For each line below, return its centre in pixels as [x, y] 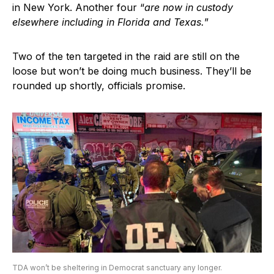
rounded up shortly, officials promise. [99, 85]
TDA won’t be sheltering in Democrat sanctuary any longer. [117, 268]
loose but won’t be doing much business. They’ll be [132, 71]
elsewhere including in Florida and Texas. [108, 22]
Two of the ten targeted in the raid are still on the [126, 56]
